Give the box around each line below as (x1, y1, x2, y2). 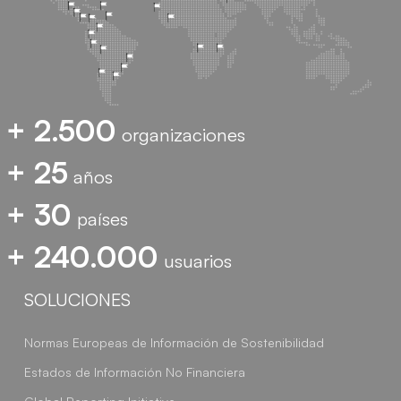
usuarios (158, 248, 233, 272)
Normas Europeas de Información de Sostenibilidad (24, 334, 325, 350)
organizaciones (116, 122, 246, 146)
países (72, 206, 129, 230)
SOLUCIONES (24, 287, 132, 311)
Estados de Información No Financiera (24, 363, 246, 380)
